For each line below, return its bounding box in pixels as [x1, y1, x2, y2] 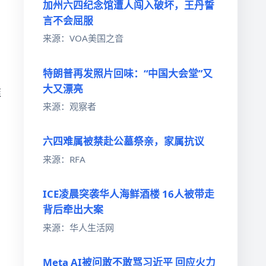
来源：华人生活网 [43, 221, 114, 233]
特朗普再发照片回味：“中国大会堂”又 [43, 66, 213, 80]
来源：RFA [43, 153, 85, 165]
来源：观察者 [43, 100, 96, 113]
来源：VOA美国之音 [43, 32, 123, 45]
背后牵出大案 [43, 202, 103, 217]
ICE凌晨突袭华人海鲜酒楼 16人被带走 [43, 187, 214, 201]
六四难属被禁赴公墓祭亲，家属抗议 [43, 134, 204, 148]
